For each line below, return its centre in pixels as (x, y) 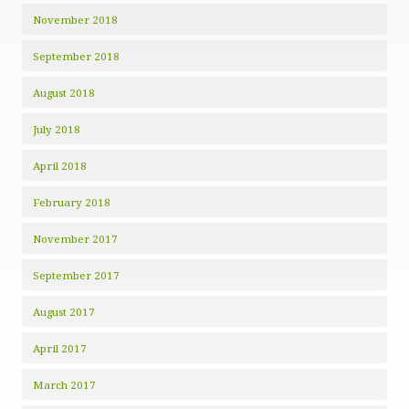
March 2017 (64, 384)
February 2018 (72, 202)
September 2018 (76, 56)
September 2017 (76, 275)
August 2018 (64, 92)
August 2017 (64, 311)
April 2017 (60, 348)
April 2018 (60, 165)
